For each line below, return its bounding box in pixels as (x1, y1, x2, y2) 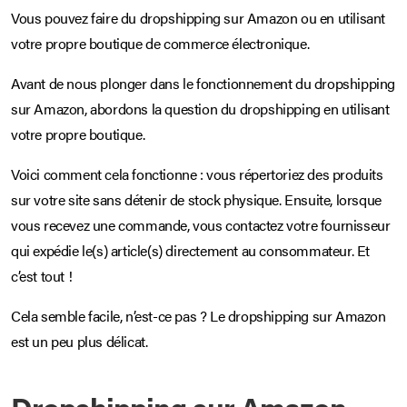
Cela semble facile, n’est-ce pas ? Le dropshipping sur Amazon (11, 305, 386, 327)
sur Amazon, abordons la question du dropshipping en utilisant (11, 98, 390, 120)
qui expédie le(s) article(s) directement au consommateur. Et (11, 240, 371, 262)
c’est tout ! (11, 265, 73, 287)
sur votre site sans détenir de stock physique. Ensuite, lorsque (11, 189, 382, 211)
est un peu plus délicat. (11, 331, 148, 352)
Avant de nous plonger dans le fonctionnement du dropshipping (11, 73, 396, 94)
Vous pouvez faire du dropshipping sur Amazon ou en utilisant (11, 7, 386, 29)
